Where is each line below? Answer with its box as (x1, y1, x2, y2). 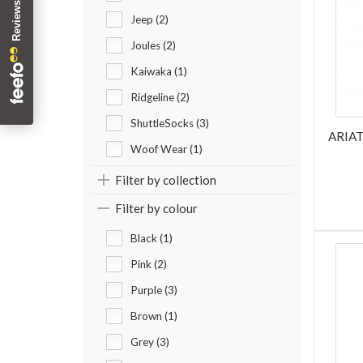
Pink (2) (130, 258, 167, 271)
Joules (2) (130, 39, 176, 53)
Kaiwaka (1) (130, 65, 187, 79)
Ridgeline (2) (130, 91, 190, 105)
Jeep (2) (130, 13, 169, 27)
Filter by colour (115, 201, 198, 216)
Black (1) (130, 232, 173, 246)
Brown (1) (130, 310, 177, 323)
